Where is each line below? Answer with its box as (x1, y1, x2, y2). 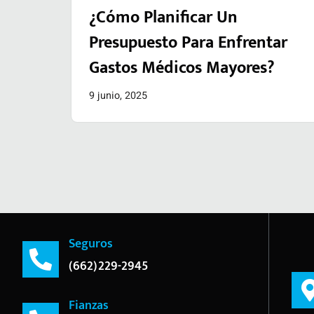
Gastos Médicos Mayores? (89, 54, 275, 82)
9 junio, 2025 (89, 88, 147, 103)
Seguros (69, 233, 113, 254)
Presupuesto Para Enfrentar (89, 29, 287, 57)
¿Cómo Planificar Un (89, 4, 238, 32)
